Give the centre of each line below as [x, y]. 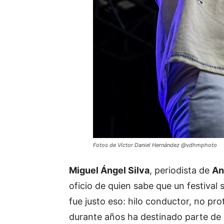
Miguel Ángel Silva [109, 170]
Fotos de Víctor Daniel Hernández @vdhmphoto [155, 145]
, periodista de [181, 170]
